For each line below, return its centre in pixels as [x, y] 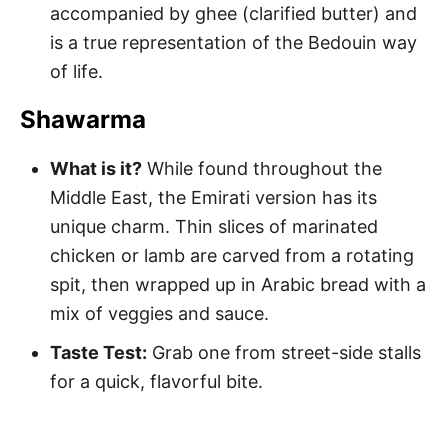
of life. [76, 71]
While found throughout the [262, 168]
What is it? [96, 168]
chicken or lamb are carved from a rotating [232, 255]
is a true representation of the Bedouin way [233, 42]
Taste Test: [98, 352]
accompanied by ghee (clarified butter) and [233, 13]
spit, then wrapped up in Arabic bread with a [238, 284]
